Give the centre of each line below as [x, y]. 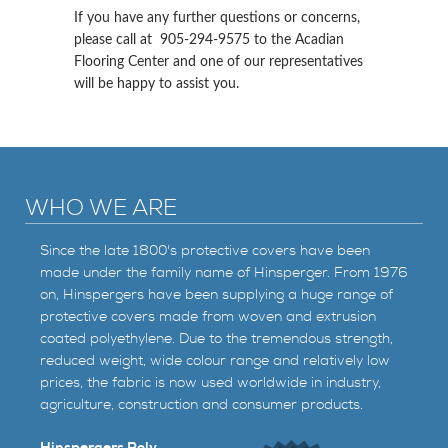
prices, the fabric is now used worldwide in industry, [210, 382]
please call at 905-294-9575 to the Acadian [209, 40]
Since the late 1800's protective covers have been [205, 250]
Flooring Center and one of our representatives [218, 62]
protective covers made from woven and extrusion [208, 316]
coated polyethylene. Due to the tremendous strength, [216, 338]
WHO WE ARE [101, 208]
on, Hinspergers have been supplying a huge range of [216, 294]
